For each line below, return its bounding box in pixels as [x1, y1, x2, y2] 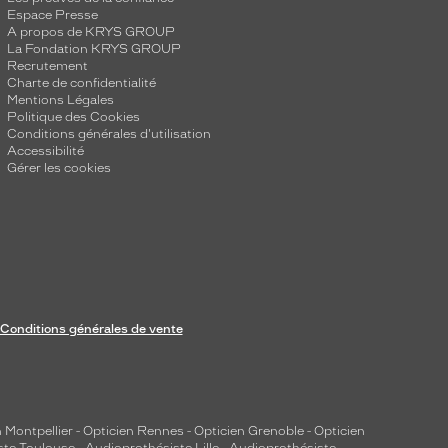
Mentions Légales [6, 93, 114, 107]
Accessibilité [6, 144, 84, 158]
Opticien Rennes [83, 424, 184, 438]
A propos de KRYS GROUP [6, 25, 175, 39]
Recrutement [6, 59, 88, 73]
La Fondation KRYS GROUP [6, 42, 181, 56]
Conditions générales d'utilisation [6, 127, 211, 141]
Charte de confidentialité [6, 76, 156, 90]
